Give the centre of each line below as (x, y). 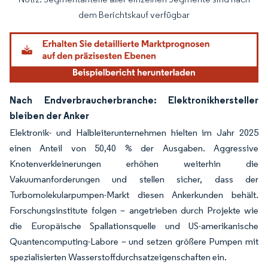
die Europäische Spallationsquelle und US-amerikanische (134, 226)
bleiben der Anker (49, 115)
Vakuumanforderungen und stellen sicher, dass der (134, 179)
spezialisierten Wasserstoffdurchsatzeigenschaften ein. (118, 257)
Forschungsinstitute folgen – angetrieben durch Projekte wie (134, 210)
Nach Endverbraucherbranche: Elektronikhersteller (134, 100)
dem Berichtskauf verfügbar (134, 15)
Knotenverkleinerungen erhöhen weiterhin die (134, 163)
